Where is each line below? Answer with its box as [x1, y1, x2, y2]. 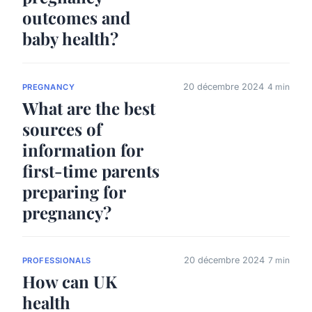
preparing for [22, 180, 125, 203]
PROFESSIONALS [22, 255, 91, 265]
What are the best [22, 96, 155, 119]
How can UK [22, 270, 117, 292]
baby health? [22, 27, 118, 50]
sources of [22, 117, 102, 140]
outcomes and [22, 6, 130, 29]
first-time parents [22, 159, 159, 182]
